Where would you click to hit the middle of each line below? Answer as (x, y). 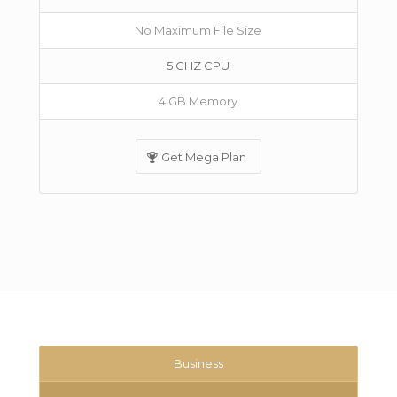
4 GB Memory (198, 101)
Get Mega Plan (203, 157)
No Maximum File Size (198, 30)
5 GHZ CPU (198, 66)
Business (198, 363)
